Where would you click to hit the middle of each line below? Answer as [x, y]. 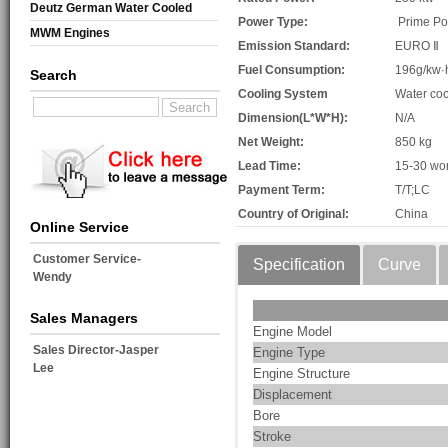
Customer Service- [87, 259]
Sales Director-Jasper [96, 350]
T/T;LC [412, 190]
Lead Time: [269, 166]
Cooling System [283, 94]
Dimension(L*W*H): [293, 118]
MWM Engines [70, 33]
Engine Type [289, 353]
